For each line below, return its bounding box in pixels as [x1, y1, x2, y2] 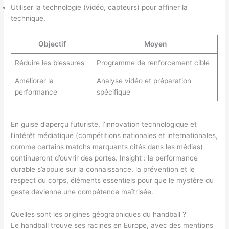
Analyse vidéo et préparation [96, 76, 191, 85]
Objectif [38, 39, 66, 48]
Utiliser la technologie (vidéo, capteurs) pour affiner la [11, 3, 188, 12]
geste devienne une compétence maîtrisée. [11, 187, 154, 196]
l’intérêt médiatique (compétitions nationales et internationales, [11, 131, 218, 140]
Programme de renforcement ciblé [96, 58, 210, 67]
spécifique [96, 87, 130, 96]
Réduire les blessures [14, 58, 84, 67]
